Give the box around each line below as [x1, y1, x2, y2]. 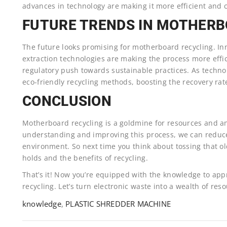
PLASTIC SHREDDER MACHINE [65, 198, 171, 209]
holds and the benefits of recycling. [22, 153, 148, 163]
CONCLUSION [22, 92, 111, 109]
